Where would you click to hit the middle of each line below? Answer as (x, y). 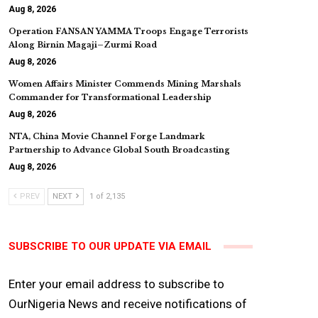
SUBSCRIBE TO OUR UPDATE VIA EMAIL (110, 246)
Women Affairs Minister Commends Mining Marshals (125, 84)
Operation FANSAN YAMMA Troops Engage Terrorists (128, 31)
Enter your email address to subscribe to (116, 284)
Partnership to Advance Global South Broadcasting (119, 150)
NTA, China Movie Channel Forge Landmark (106, 136)
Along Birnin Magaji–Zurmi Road (83, 45)
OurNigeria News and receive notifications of (128, 304)
